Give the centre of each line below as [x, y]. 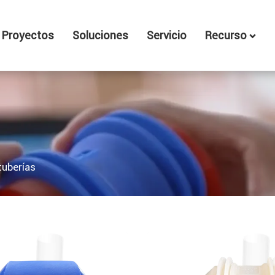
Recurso [227, 35]
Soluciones [100, 35]
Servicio [166, 35]
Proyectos [28, 35]
